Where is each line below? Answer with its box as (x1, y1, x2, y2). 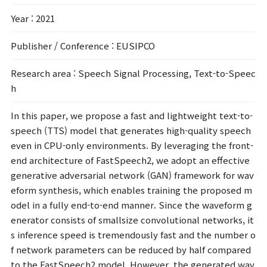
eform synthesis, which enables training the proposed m (11, 184, 253, 196)
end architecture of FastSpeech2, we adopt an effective (11, 154, 250, 166)
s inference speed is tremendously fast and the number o (11, 228, 256, 241)
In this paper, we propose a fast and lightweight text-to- (11, 109, 253, 122)
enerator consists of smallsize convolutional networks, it (11, 213, 254, 226)
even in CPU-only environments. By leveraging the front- (11, 139, 254, 151)
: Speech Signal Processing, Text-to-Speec (71, 67, 256, 79)
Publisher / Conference (11, 39, 110, 52)
